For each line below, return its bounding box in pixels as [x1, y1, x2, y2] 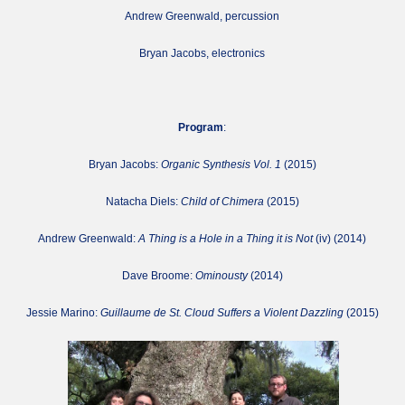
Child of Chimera [180, 195, 264, 208]
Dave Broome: [121, 269, 195, 282]
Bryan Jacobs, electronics [139, 47, 266, 60]
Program [178, 121, 224, 134]
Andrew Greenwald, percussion [125, 10, 280, 23]
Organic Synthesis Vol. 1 [157, 158, 281, 171]
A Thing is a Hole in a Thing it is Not [138, 232, 314, 245]
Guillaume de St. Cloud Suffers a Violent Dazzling [99, 306, 344, 319]
